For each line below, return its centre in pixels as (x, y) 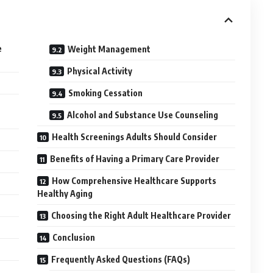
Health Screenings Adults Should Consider (135, 137)
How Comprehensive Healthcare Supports (134, 181)
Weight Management (109, 49)
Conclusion (74, 238)
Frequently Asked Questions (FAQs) (121, 260)
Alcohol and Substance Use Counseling (143, 115)
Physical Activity (100, 71)
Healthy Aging (65, 194)
